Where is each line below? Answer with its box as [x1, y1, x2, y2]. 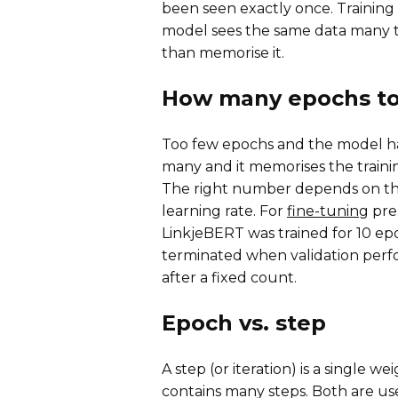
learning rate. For [162, 202, 287, 219]
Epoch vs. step [162, 309, 326, 336]
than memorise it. [162, 44, 284, 61]
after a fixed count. [162, 268, 297, 286]
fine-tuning [287, 202, 369, 219]
